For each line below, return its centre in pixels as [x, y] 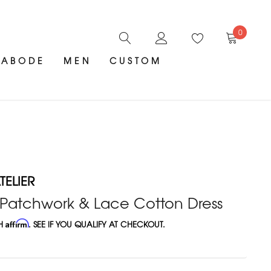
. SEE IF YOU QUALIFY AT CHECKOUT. [97, 224]
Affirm [17, 224]
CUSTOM [136, 61]
